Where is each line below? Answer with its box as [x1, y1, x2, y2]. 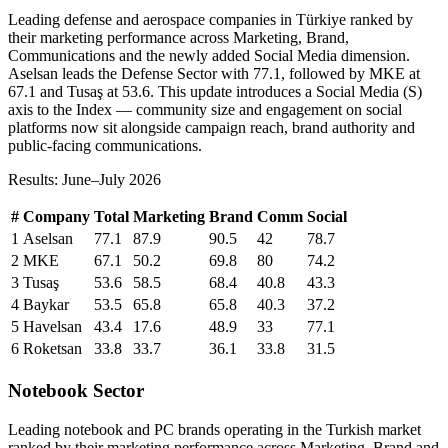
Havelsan [23, 318, 82, 336]
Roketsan [23, 340, 82, 358]
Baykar [23, 296, 69, 314]
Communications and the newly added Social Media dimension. [8, 47, 410, 65]
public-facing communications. [8, 137, 202, 155]
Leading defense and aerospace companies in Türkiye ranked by [8, 11, 413, 29]
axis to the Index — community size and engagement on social [8, 101, 402, 119]
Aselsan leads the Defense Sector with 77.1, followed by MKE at [8, 65, 420, 83]
